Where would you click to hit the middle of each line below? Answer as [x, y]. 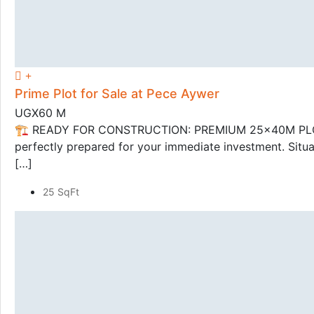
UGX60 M [40, 113]
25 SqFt [61, 192]
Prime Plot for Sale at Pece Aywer [117, 94]
